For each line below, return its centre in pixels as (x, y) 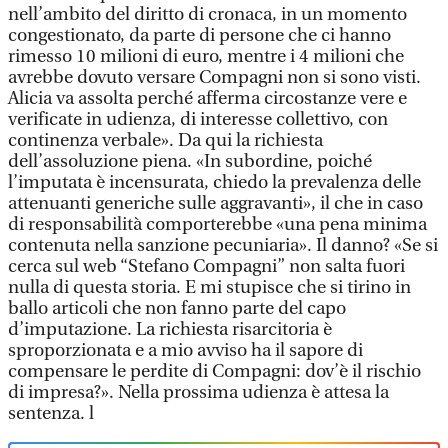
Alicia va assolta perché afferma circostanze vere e (207, 98)
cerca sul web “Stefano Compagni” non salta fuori (206, 266)
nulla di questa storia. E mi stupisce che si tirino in (209, 287)
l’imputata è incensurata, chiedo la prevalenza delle (214, 182)
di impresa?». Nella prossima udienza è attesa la (198, 392)
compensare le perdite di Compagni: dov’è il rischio (214, 371)
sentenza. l (51, 413)
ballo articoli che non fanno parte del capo (177, 308)
